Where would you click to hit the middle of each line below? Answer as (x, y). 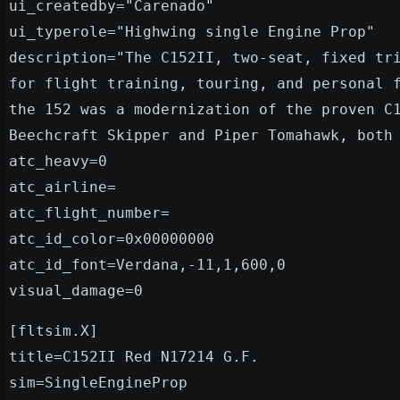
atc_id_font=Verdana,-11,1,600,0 (147, 264)
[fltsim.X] (54, 330)
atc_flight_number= (89, 212)
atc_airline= (62, 187)
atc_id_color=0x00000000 (112, 238)
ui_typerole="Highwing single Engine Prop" (192, 31)
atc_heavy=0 (58, 161)
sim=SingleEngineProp (98, 382)
